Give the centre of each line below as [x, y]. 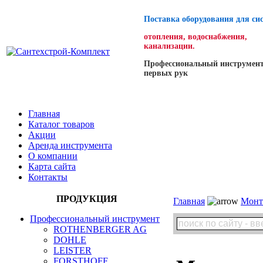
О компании [53, 156]
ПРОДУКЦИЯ [87, 199]
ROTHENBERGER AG [100, 229]
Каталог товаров [61, 124]
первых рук [166, 73]
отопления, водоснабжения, [195, 37]
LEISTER [73, 250]
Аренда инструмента [70, 145]
